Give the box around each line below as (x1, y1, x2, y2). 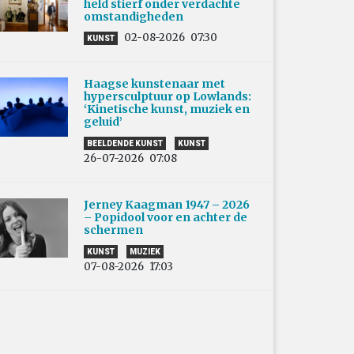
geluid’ (84, 114, 122, 129)
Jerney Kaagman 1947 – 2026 (84, 197, 250, 212)
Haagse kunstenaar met (84, 76, 225, 91)
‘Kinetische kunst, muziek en (84, 101, 250, 116)
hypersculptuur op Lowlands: (84, 88, 251, 104)
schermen (84, 222, 148, 237)
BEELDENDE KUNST (87, 138, 163, 148)
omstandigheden (84, 9, 183, 24)
